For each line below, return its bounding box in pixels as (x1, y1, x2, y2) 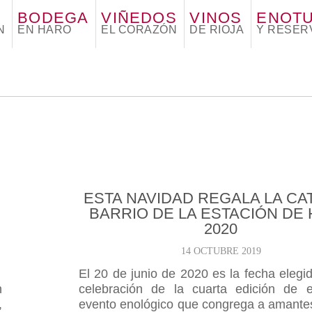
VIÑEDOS (101, 9, 177, 26)
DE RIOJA (189, 24, 244, 36)
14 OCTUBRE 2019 (180, 246, 261, 256)
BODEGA (17, 9, 89, 26)
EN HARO (17, 24, 72, 36)
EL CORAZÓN (101, 24, 178, 36)
